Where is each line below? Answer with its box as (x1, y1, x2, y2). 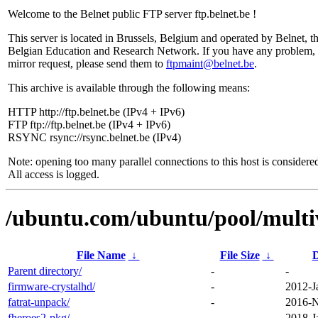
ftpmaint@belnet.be (166, 57, 254, 70)
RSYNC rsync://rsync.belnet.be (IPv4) (8, 131, 181, 143)
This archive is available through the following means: (8, 82, 250, 94)
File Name (76, 248, 126, 261)
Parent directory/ (8, 264, 82, 277)
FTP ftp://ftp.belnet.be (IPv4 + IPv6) (8, 119, 170, 131)
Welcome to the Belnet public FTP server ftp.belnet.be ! (8, 8, 256, 20)
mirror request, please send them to (8, 57, 166, 70)
